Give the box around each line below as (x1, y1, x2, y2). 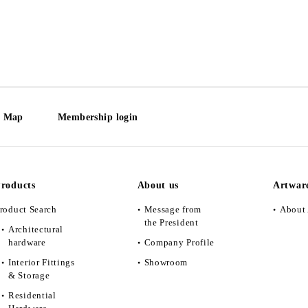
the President (144, 217, 199, 228)
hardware (8, 236, 46, 247)
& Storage (8, 269, 50, 280)
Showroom (144, 256, 188, 267)
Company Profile (144, 236, 214, 247)
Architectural (8, 223, 64, 234)
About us (137, 179, 179, 190)
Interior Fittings (8, 256, 75, 267)
